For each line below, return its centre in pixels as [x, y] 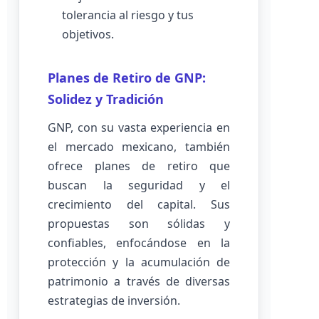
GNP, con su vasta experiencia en [139, 127]
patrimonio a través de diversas [139, 281]
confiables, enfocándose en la [139, 243]
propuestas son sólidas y [139, 224]
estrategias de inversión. [114, 300]
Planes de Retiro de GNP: [127, 78]
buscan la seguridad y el [139, 185]
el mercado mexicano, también [139, 147]
